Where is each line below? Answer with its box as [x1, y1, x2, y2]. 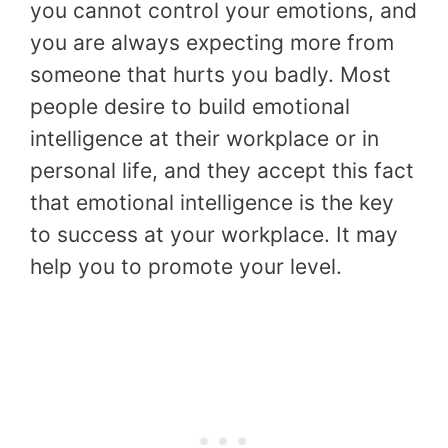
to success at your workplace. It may [30, 221, 398, 247]
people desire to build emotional [30, 93, 350, 119]
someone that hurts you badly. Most [30, 61, 391, 87]
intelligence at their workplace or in [30, 125, 379, 151]
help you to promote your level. [30, 253, 342, 279]
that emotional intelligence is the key [30, 189, 394, 215]
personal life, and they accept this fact [30, 157, 414, 183]
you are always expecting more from [30, 29, 394, 55]
